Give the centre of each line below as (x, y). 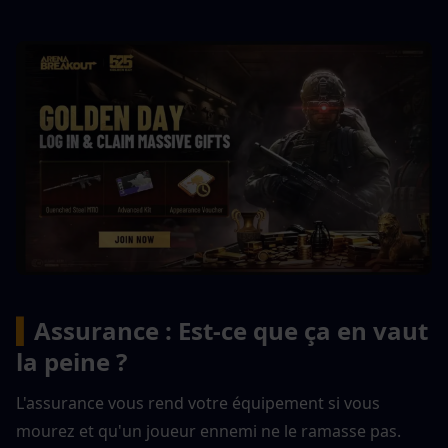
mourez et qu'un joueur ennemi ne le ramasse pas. (208, 430)
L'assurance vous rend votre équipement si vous (198, 402)
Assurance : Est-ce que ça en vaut (231, 330)
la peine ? (71, 361)
